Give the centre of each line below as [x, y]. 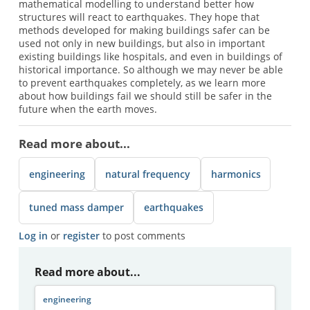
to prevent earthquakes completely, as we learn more [142, 83]
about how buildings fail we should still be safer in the [145, 96]
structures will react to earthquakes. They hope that [139, 17]
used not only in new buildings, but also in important [142, 44]
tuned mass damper [76, 208]
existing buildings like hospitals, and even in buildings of [150, 57]
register [81, 236]
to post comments [142, 236]
